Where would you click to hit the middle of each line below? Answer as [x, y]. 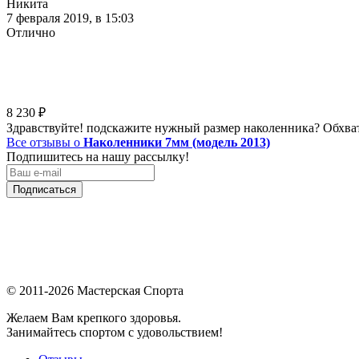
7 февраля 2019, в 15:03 [70, 18]
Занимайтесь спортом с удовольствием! [115, 332]
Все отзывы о [45, 142]
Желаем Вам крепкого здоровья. [94, 317]
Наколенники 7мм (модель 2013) [177, 142]
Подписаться [44, 189]
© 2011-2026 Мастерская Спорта [95, 290]
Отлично [31, 32]
